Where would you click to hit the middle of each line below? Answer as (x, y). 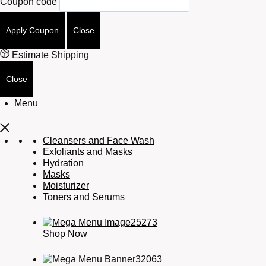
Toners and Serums (84, 197)
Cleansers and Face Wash (99, 140)
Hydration (63, 163)
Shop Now (65, 233)
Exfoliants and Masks (88, 151)
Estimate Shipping (49, 55)
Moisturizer (66, 185)
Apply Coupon (32, 30)
